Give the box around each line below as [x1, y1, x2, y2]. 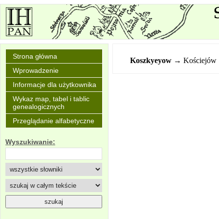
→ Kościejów [174, 56, 217, 65]
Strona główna [13, 52, 57, 60]
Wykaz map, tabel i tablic [13, 95, 89, 103]
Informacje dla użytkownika [13, 81, 96, 88]
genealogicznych [13, 103, 65, 110]
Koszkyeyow [130, 56, 172, 65]
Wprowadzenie [13, 66, 59, 74]
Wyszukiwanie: [5, 138, 55, 146]
